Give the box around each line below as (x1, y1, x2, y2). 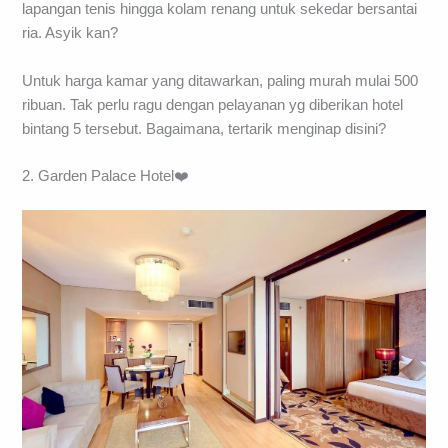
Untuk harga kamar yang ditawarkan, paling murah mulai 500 (22, 72, 419, 89)
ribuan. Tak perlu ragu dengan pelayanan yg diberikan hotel (22, 96, 404, 113)
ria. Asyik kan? (22, 25, 119, 42)
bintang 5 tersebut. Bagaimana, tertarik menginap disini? (22, 120, 387, 137)
